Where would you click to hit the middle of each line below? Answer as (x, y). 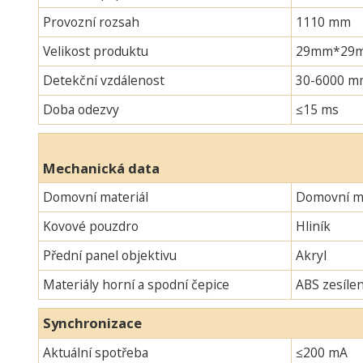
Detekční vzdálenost (103, 80)
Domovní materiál (95, 196)
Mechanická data (101, 168)
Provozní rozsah (91, 21)
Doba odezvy (81, 109)
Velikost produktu (95, 51)
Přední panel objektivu (109, 255)
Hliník (313, 226)
